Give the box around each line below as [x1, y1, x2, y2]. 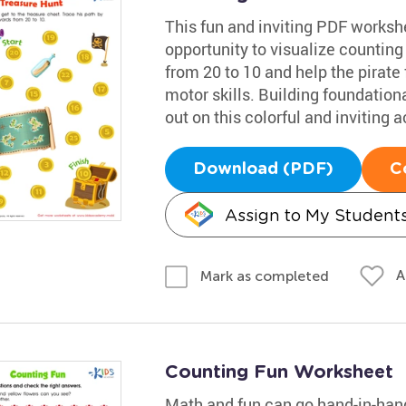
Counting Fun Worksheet [164, 362, 393, 382]
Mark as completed [199, 266, 329, 285]
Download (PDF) [192, 161, 333, 178]
